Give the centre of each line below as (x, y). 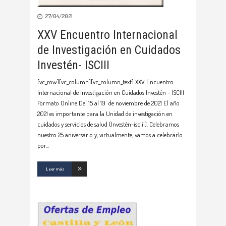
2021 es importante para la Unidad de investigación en (105, 114)
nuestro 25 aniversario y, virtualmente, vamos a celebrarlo (110, 135)
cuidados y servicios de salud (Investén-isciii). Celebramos (108, 124)
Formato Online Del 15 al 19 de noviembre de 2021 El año (108, 103)
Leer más (55, 169)
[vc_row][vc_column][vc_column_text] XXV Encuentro (105, 82)
